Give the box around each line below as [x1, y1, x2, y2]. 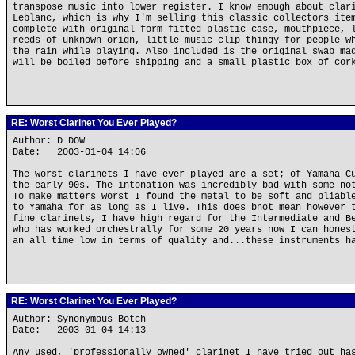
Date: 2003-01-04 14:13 [13, 325, 146, 336]
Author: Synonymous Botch [13, 314, 151, 325]
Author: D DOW [13, 136, 90, 147]
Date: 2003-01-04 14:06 [13, 147, 146, 158]
